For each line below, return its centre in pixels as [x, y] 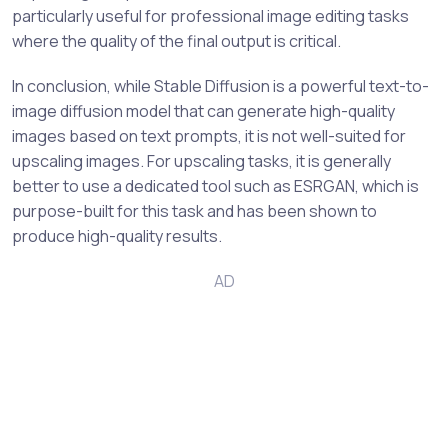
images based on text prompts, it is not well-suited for [209, 136]
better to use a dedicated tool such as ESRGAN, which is [215, 186]
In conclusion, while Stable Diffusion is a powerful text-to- [220, 86]
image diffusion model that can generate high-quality [203, 111]
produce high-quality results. [117, 236]
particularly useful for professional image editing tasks [210, 16]
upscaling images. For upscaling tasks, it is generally [201, 161]
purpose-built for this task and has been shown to [194, 211]
